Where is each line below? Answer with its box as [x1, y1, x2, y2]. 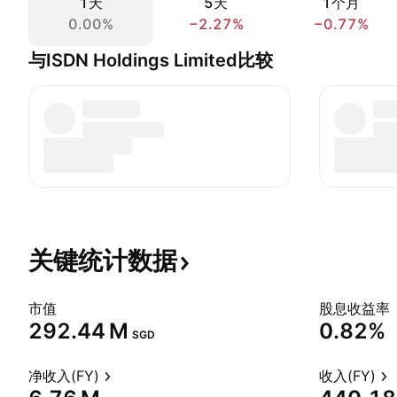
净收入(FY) [28, 367, 99, 385]
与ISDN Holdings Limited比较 [28, 50, 273, 71]
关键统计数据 [28, 245, 177, 276]
